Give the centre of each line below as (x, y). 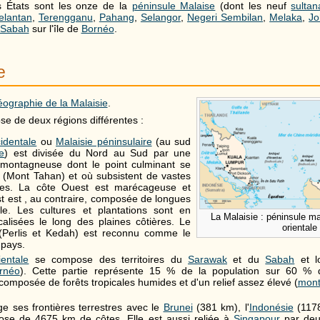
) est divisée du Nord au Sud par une (98, 153)
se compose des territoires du (108, 259)
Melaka (286, 17)
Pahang (116, 17)
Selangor (160, 17)
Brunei (178, 307)
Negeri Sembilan (225, 17)
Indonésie (271, 307)
